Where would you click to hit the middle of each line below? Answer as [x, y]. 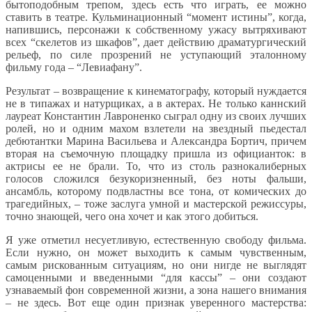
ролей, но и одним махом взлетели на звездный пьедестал [156, 128]
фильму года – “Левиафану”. [74, 67]
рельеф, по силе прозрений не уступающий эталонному [156, 54]
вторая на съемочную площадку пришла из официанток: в [156, 153]
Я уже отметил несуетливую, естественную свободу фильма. [156, 240]
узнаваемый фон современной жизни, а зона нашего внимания [156, 290]
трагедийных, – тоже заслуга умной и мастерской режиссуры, [156, 203]
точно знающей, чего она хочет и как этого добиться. [132, 216]
